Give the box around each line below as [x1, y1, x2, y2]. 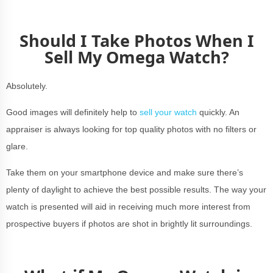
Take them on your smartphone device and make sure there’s [6, 168, 243, 177]
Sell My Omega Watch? [44, 46, 229, 68]
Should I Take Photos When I [19, 29, 254, 52]
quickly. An [197, 107, 239, 117]
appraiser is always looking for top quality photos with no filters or [6, 124, 257, 134]
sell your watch [140, 107, 197, 117]
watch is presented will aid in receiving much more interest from [6, 202, 250, 211]
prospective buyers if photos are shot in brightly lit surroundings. [6, 219, 252, 229]
